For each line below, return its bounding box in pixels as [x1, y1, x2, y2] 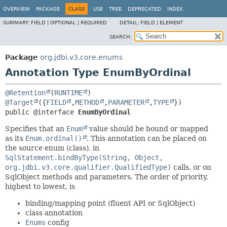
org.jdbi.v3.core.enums [40, 53, 123, 61]
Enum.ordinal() [25, 134, 82, 142]
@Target [5, 98, 33, 106]
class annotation [25, 209, 83, 217]
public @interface [5, 108, 78, 116]
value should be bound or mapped [87, 125, 208, 133]
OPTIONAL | [50, 20, 81, 25]
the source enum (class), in [5, 144, 99, 152]
